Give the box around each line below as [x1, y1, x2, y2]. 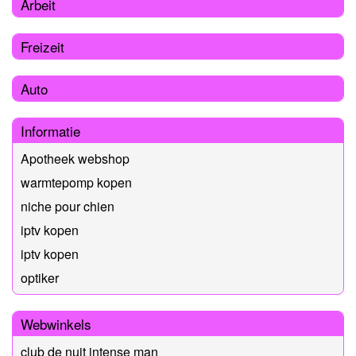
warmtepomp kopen [21, 172, 132, 192]
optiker [21, 268, 59, 287]
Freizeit [21, 36, 64, 56]
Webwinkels [21, 313, 91, 334]
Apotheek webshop [21, 149, 130, 168]
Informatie [21, 120, 80, 141]
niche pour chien [21, 196, 114, 215]
